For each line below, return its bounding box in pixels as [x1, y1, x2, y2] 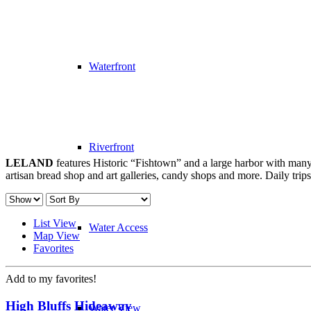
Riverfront [89, 141, 134, 153]
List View [33, 217, 76, 229]
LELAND [6, 156, 53, 169]
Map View [33, 229, 80, 242]
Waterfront [89, 60, 135, 72]
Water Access [89, 221, 148, 233]
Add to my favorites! [6, 272, 96, 285]
